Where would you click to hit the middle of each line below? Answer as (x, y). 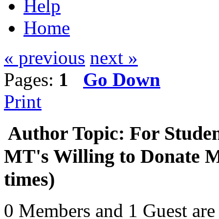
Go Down (122, 79)
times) (29, 179)
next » (114, 57)
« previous (44, 57)
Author (38, 133)
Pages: (31, 79)
